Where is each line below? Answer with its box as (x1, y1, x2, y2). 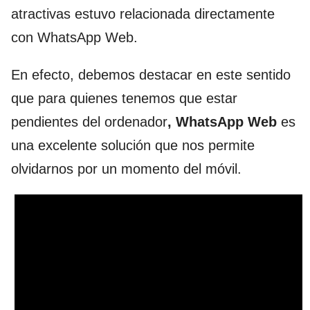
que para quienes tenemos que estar (11, 91, 237, 106)
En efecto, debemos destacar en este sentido (11, 67, 291, 82)
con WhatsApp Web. (11, 30, 138, 45)
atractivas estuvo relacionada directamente (11, 6, 275, 21)
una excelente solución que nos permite (11, 138, 255, 153)
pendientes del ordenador (11, 114, 167, 129)
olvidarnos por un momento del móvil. (11, 161, 241, 176)
